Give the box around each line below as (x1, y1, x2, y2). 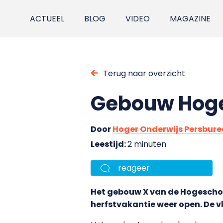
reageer (118, 162, 150, 174)
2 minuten (127, 138, 166, 150)
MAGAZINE (170, 13, 211, 24)
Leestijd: (91, 138, 127, 150)
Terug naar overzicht (103, 67, 185, 79)
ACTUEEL (30, 13, 65, 24)
